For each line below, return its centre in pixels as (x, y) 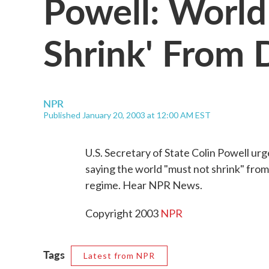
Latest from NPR (119, 255)
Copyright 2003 (123, 213)
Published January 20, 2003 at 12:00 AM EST (127, 115)
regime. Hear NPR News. (144, 185)
